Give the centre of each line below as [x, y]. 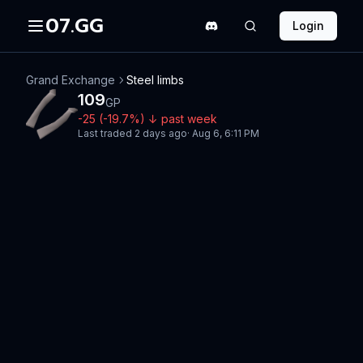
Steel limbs [155, 80]
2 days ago [161, 133]
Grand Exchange [70, 80]
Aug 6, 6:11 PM [226, 133]
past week [189, 119]
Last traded [106, 133]
